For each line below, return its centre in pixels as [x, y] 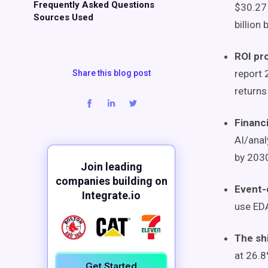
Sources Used [63, 17]
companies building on [111, 181]
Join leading [111, 167]
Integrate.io [111, 195]
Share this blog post [111, 73]
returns [251, 91]
